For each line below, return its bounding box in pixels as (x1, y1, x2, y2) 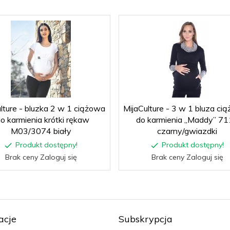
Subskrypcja (118, 213, 172, 225)
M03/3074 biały (10, 125, 71, 136)
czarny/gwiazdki (157, 125, 217, 136)
